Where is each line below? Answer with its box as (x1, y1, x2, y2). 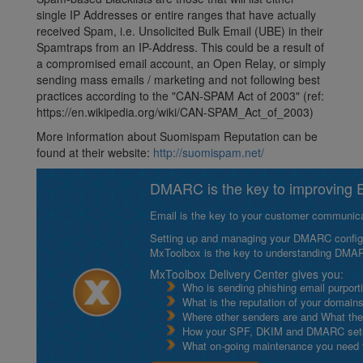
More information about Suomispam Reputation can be (36, 128, 318, 145)
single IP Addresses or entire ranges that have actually (36, 6, 316, 23)
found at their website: (36, 144, 153, 161)
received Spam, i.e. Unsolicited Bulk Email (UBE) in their (36, 23, 323, 40)
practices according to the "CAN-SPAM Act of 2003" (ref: (36, 88, 324, 105)
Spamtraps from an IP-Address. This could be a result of (36, 39, 324, 56)
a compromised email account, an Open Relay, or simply (36, 55, 326, 72)
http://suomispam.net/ (153, 144, 264, 161)
